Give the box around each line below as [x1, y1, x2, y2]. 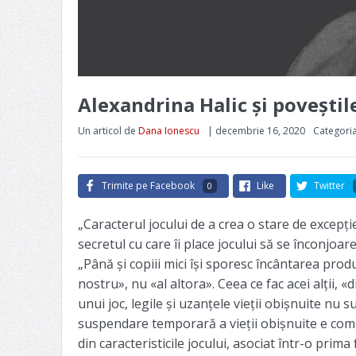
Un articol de [77, 123, 138, 137]
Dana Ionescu [137, 123, 199, 137]
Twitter [313, 178, 345, 192]
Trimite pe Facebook [101, 178, 195, 192]
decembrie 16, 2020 [215, 123, 305, 137]
